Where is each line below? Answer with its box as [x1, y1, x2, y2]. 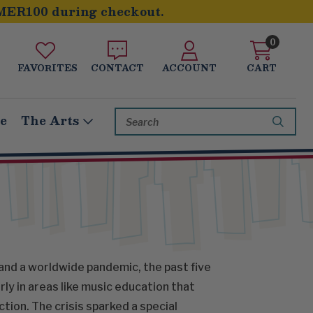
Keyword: [115, 124, 159, 136]
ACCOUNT [162, 61, 217, 75]
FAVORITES [17, 61, 78, 75]
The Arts [21, 111, 79, 131]
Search [115, 109, 148, 122]
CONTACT [91, 61, 144, 75]
